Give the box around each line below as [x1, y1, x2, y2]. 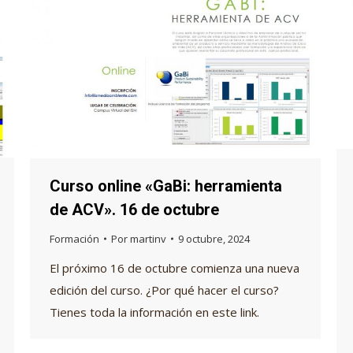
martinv [130, 231, 166, 246]
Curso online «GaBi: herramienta [50, 176, 282, 195]
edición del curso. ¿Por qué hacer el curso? [50, 281, 279, 298]
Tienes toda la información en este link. [50, 303, 259, 320]
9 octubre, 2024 [178, 231, 250, 246]
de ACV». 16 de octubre [50, 199, 219, 219]
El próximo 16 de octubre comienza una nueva [50, 259, 299, 276]
